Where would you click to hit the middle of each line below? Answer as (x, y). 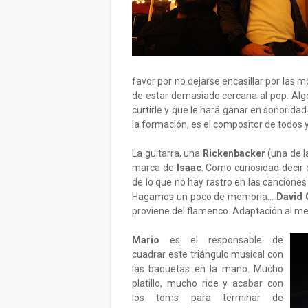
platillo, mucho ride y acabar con (208, 283)
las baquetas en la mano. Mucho (208, 269)
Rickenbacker (234, 153)
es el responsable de (221, 240)
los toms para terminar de (208, 298)
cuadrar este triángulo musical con (208, 254)
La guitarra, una (167, 153)
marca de (153, 168)
